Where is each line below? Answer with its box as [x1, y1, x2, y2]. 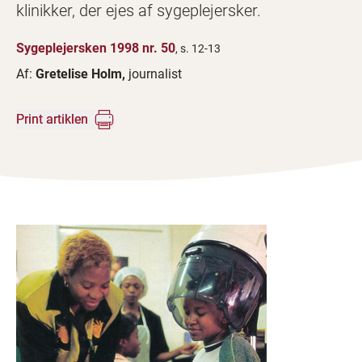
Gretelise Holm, [36, 66, 128, 82]
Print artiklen [16, 112, 88, 127]
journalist [128, 66, 182, 82]
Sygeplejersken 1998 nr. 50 [16, 40, 175, 56]
